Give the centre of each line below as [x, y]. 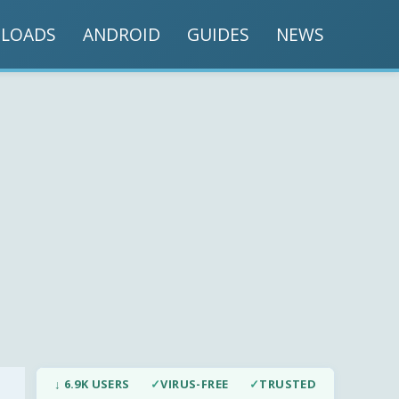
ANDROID [122, 34]
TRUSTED [288, 384]
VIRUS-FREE [195, 384]
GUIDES [218, 34]
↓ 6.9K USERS [92, 384]
